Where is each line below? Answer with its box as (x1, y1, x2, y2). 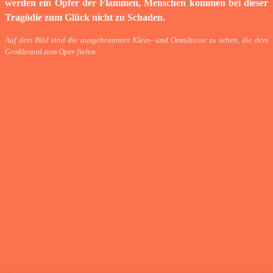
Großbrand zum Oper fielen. (5, 47, 97, 56)
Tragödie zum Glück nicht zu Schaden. (5, 12, 165, 23)
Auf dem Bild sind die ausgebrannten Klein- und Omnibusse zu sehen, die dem (5, 35, 268, 44)
